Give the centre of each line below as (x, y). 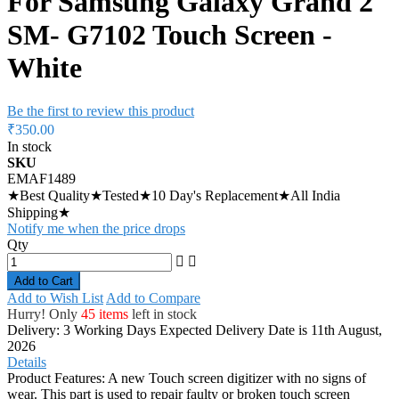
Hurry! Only (44, 314)
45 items (105, 314)
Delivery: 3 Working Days (81, 330)
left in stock (163, 314)
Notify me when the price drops (96, 229)
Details (27, 362)
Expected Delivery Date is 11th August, (271, 330)
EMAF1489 (41, 179)
